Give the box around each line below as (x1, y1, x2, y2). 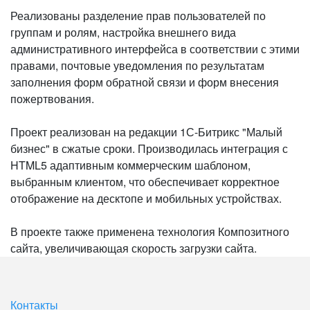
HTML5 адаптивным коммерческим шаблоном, (10, 157, 250, 173)
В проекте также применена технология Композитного (10, 224, 289, 239)
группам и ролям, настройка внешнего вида (10, 24, 236, 40)
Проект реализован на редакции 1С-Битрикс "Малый (10, 124, 282, 140)
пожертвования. (10, 91, 100, 107)
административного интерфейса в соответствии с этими (10, 41, 300, 57)
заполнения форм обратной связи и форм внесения (10, 74, 279, 90)
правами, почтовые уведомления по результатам (10, 57, 264, 73)
